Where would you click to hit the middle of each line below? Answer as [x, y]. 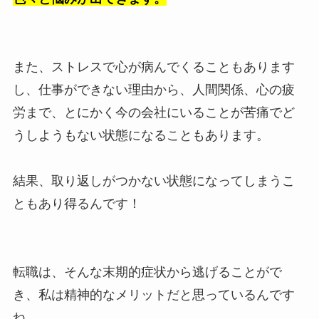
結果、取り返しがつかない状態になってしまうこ [153, 181]
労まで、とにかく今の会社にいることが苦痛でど [153, 113]
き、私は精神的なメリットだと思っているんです [153, 295]
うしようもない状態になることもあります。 [141, 136]
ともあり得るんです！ [77, 204]
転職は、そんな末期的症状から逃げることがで [147, 272]
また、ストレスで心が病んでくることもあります [153, 67]
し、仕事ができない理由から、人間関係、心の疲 [153, 90]
